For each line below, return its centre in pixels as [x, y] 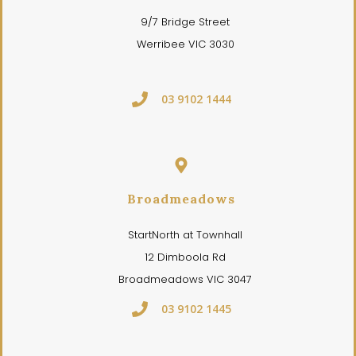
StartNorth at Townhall [185, 235]
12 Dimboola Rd [185, 257]
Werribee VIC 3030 [185, 44]
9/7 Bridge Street [185, 22]
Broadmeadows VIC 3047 [185, 279]
